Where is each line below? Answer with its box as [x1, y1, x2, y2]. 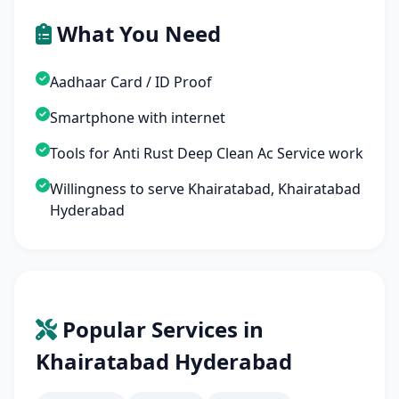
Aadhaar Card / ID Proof [50, 72, 212, 92]
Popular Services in [57, 314, 264, 344]
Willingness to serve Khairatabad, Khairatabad [50, 179, 361, 199]
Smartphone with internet [50, 108, 225, 127]
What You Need [52, 19, 221, 48]
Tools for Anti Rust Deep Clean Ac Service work [50, 143, 363, 163]
